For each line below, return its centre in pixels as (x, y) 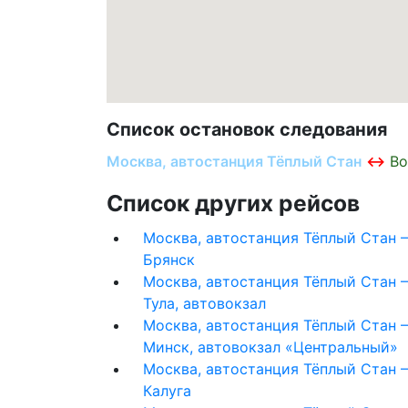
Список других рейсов (233, 203)
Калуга (167, 390)
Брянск (169, 259)
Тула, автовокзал (204, 303)
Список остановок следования (247, 129)
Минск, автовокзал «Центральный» (270, 347)
